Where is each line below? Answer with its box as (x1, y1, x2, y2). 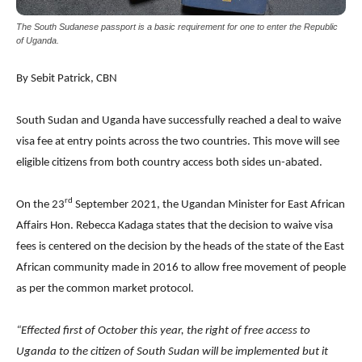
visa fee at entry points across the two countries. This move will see (16, 135, 339, 148)
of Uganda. (16, 35, 59, 45)
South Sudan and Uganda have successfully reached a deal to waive (16, 114, 341, 127)
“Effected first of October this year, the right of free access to (16, 324, 310, 337)
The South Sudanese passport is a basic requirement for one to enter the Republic (16, 21, 338, 32)
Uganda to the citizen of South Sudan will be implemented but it (16, 345, 328, 358)
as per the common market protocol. (16, 282, 194, 295)
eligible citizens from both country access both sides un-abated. (16, 156, 322, 169)
